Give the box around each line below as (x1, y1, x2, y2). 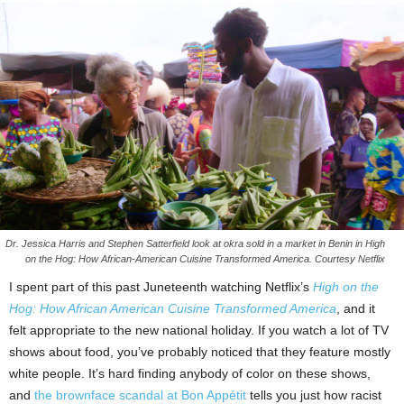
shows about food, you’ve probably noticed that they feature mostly (9, 344, 390, 359)
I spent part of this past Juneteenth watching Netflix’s (9, 279, 313, 294)
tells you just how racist (246, 387, 381, 402)
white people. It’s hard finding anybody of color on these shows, (9, 365, 371, 381)
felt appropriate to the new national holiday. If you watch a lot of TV (9, 322, 389, 337)
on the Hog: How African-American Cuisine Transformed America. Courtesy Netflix (25, 252, 385, 264)
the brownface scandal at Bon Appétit (34, 387, 246, 402)
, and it (336, 300, 375, 316)
